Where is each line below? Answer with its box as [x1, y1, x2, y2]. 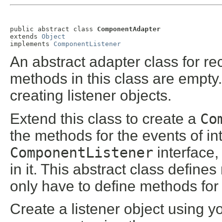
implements [10, 40, 54, 48]
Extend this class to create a [10, 110, 200, 127]
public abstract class [10, 25, 97, 33]
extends [10, 32, 42, 40]
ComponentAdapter [97, 25, 161, 33]
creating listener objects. [10, 87, 171, 104]
